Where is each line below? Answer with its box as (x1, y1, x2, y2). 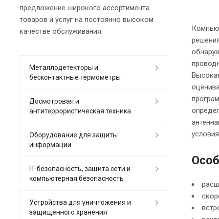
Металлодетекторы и (29, 64, 98, 72)
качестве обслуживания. (20, 27, 103, 36)
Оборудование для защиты (29, 131, 118, 139)
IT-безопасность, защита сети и (29, 165, 131, 173)
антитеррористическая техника (29, 107, 131, 115)
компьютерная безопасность (29, 175, 124, 183)
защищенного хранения (29, 208, 107, 217)
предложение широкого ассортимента (20, 3, 150, 13)
